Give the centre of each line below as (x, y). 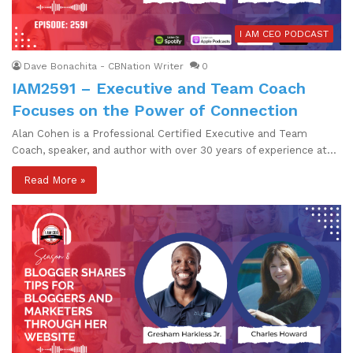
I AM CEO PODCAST (284, 34)
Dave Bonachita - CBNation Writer (104, 67)
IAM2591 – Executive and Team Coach (159, 89)
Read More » (54, 180)
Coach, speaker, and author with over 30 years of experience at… (174, 150)
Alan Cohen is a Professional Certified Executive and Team (160, 134)
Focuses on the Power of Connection (155, 111)
